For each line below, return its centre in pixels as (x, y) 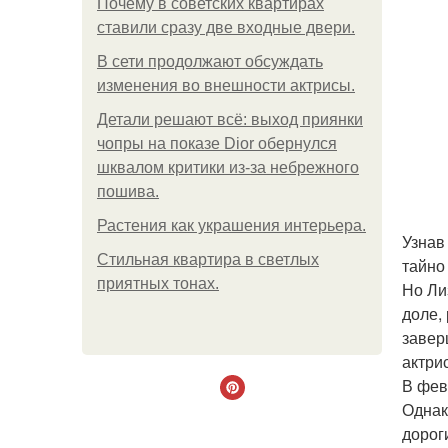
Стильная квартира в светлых (208, 259)
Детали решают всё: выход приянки (230, 119)
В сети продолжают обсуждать (210, 61)
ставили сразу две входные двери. (226, 27)
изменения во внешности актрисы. (226, 85)
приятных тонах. (158, 283)
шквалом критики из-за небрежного (228, 167)
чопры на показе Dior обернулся (217, 143)
